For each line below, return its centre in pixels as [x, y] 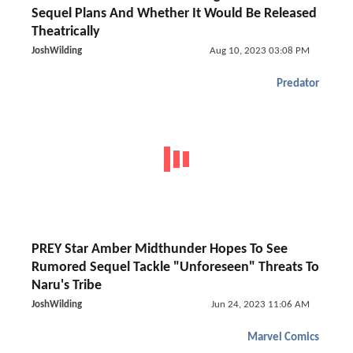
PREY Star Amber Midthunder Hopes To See [160, 249]
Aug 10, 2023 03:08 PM [259, 51]
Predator [298, 84]
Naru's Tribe [67, 286]
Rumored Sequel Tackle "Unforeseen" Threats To [175, 268]
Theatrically [66, 32]
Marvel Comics [283, 338]
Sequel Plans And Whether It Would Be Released [174, 14]
